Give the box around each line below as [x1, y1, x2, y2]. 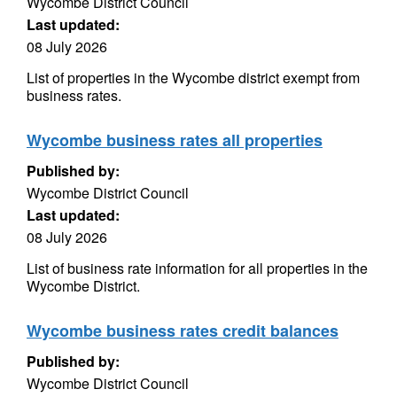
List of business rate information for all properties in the [27, 258, 368, 278]
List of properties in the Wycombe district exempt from [27, 67, 360, 88]
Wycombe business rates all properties [27, 128, 323, 152]
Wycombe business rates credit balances [27, 319, 339, 342]
